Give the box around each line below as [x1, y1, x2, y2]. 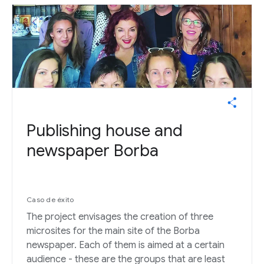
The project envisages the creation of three [27, 211, 213, 223]
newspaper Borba [27, 140, 159, 161]
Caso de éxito [27, 195, 74, 204]
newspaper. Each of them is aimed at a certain [27, 239, 225, 252]
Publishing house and [27, 120, 183, 141]
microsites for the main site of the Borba [27, 225, 200, 237]
